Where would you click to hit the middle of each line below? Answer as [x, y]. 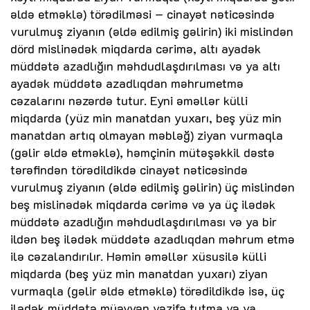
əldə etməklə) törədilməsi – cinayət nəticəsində [143, 14]
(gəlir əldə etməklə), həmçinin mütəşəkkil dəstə [143, 153]
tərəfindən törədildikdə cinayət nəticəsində [129, 170]
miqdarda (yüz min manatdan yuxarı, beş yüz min [146, 118]
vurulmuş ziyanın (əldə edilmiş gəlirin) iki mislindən [152, 31]
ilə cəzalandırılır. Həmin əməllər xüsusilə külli [138, 256]
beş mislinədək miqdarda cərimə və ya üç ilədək [143, 204]
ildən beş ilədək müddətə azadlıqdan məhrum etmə [153, 239]
